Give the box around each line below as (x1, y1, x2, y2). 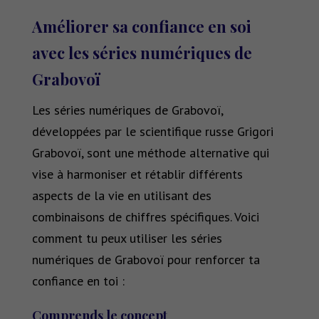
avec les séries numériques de (31, 42, 252, 64)
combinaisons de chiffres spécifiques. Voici (31, 209, 259, 226)
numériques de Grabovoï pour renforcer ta (31, 251, 260, 268)
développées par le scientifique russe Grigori (31, 123, 273, 140)
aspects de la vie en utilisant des (31, 187, 211, 204)
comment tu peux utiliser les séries (31, 230, 222, 247)
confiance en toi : (31, 273, 125, 290)
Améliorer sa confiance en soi (31, 16, 251, 38)
